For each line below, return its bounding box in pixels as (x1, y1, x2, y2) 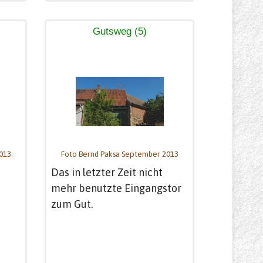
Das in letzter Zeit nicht (51, 166, 163, 178)
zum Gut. (51, 197, 93, 210)
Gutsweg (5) (92, 26, 147, 37)
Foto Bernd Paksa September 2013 (60, 150, 178, 159)
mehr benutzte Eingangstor (51, 181, 181, 194)
